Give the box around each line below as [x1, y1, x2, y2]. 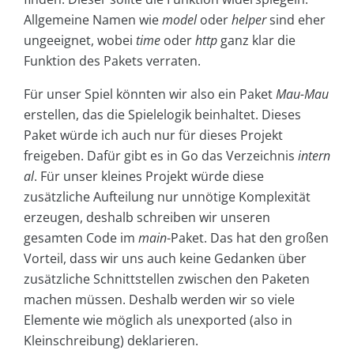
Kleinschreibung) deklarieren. [24, 332, 198, 350]
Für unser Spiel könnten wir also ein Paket [24, 85, 276, 104]
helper [232, 11, 266, 29]
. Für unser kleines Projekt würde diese [34, 168, 264, 186]
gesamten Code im [24, 229, 138, 247]
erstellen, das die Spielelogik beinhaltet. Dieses [24, 106, 301, 124]
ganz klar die [217, 32, 296, 50]
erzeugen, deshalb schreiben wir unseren [24, 209, 270, 227]
